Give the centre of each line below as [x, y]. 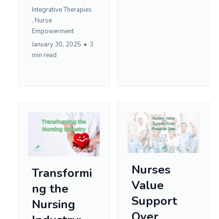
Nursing [54, 205]
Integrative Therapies [62, 10]
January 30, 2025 [56, 44]
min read [44, 55]
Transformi [62, 173]
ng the [50, 189]
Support [154, 201]
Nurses [151, 169]
